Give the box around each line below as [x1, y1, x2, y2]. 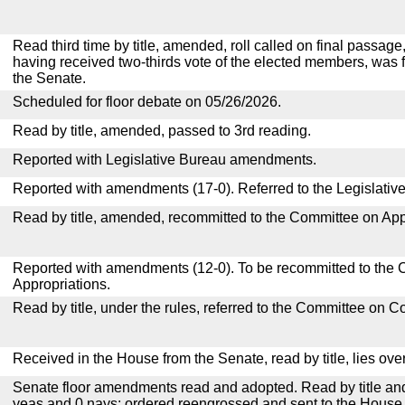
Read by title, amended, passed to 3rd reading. [13, 123, 311, 138]
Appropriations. [13, 277, 110, 292]
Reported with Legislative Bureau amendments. [13, 152, 316, 167]
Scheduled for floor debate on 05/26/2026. [13, 94, 281, 109]
